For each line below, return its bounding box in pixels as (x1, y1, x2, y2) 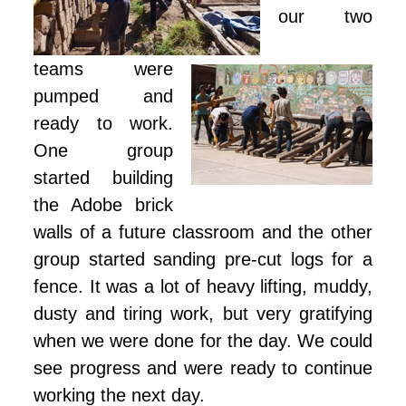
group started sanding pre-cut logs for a (34, 249, 372, 270)
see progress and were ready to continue (34, 358, 372, 379)
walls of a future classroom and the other (34, 222, 372, 243)
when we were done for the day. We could (34, 331, 372, 352)
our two (278, 6, 372, 27)
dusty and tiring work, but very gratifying (34, 304, 372, 324)
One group (34, 140, 173, 161)
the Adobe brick (34, 195, 173, 216)
